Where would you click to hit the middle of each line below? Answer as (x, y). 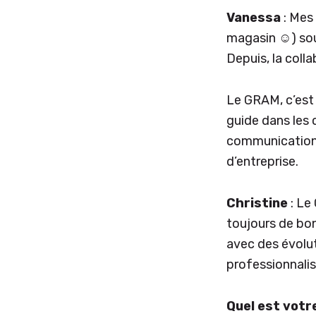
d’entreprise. (262, 161)
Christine (257, 203)
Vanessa (254, 17)
